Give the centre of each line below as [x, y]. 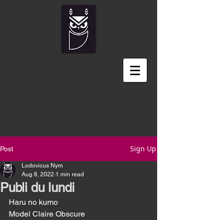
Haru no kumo [63, 202]
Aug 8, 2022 [38, 174]
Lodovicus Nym [42, 165]
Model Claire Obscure [48, 214]
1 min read [70, 174]
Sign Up [143, 149]
